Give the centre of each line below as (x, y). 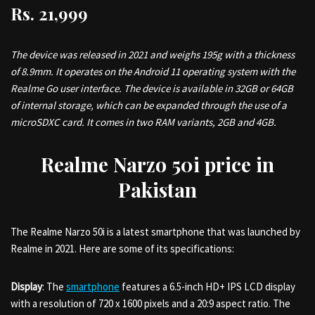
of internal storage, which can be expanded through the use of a (149, 105)
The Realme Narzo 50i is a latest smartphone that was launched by (155, 232)
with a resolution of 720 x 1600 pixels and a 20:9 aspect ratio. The (150, 303)
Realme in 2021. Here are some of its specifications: (122, 249)
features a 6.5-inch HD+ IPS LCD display (207, 287)
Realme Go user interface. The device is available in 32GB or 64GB (152, 88)
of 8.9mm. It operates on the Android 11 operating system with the (153, 71)
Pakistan (157, 189)
